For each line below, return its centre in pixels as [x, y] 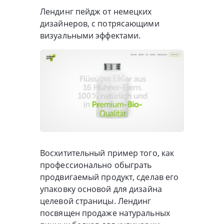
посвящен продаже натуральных [105, 213]
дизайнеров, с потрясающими [100, 24]
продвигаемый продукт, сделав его [109, 177]
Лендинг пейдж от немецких [96, 12]
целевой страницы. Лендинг [96, 201]
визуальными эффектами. [90, 36]
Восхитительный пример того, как [107, 153]
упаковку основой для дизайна [101, 189]
